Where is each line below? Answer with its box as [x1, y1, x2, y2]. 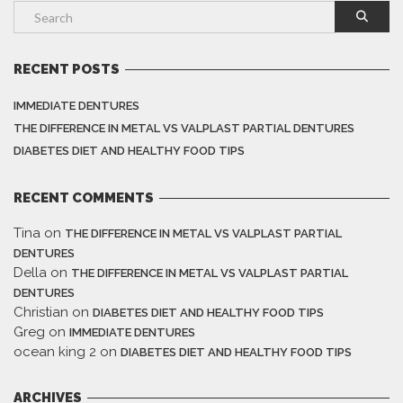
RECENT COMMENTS [13, 190, 154, 207]
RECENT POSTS [13, 61, 120, 78]
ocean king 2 [13, 344, 96, 361]
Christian [13, 304, 68, 321]
